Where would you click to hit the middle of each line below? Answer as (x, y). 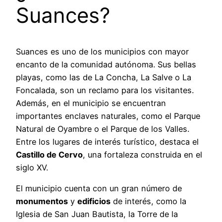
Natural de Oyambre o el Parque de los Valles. (103, 129)
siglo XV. (32, 167)
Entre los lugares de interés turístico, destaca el (107, 141)
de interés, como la (148, 201)
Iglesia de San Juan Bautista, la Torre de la (97, 214)
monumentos (42, 201)
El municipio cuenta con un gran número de (99, 189)
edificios (94, 201)
